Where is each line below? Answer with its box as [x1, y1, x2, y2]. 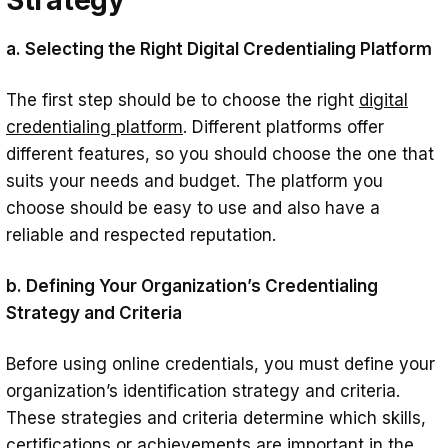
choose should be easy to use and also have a [6, 197, 380, 218]
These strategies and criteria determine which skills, [6, 407, 426, 428]
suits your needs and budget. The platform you [6, 170, 383, 191]
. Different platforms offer [183, 116, 384, 137]
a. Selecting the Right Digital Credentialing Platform [6, 38, 432, 59]
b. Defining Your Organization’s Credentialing [6, 275, 378, 296]
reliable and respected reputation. [6, 224, 276, 245]
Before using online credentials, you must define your [6, 353, 435, 374]
